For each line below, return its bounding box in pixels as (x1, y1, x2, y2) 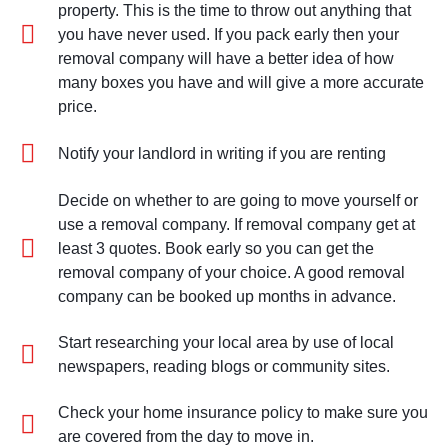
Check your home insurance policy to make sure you (57, 403, 428, 421)
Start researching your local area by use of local (57, 333, 394, 351)
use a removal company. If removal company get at (57, 215, 415, 233)
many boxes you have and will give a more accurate (57, 73, 424, 91)
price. (57, 97, 97, 115)
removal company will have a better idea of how (57, 49, 394, 67)
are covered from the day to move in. (57, 427, 314, 445)
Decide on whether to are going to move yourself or (57, 191, 418, 209)
